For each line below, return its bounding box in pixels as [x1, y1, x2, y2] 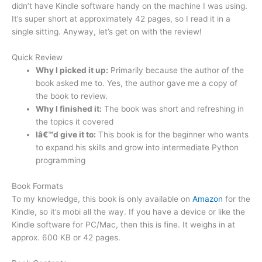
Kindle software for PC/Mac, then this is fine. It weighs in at [12, 220, 235, 230]
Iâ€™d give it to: [36, 130, 96, 140]
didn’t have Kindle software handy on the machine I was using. [12, 1, 247, 11]
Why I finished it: [36, 104, 102, 114]
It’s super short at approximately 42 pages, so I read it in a [12, 14, 230, 24]
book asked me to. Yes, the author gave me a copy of [36, 78, 238, 88]
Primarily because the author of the [108, 65, 244, 75]
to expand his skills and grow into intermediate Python [36, 143, 239, 153]
